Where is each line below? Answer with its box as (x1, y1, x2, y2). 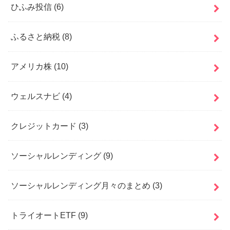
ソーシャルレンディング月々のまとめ (11, 180, 153, 190)
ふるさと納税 (11, 32, 63, 42)
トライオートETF (11, 210, 79, 220)
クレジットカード (11, 121, 79, 130)
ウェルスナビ (11, 91, 63, 101)
